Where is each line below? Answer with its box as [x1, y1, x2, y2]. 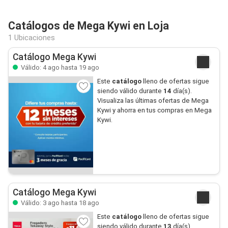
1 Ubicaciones [8, 33, 55, 42]
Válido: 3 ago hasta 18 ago [19, 199, 99, 207]
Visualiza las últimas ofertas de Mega [97, 97, 209, 104]
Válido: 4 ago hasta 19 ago [19, 64, 99, 71]
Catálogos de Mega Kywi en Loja [8, 19, 169, 32]
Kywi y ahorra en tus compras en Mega [97, 106, 212, 114]
